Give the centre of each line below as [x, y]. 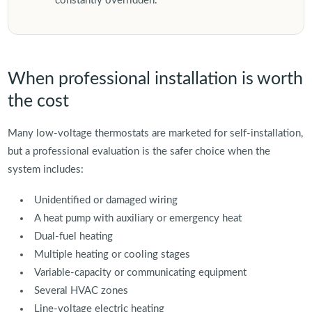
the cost [38, 102]
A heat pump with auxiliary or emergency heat [138, 219]
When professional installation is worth [155, 79]
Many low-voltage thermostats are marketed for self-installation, [155, 134]
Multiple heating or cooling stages [112, 255]
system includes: [45, 170]
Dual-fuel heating [74, 237]
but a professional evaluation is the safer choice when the [139, 152]
